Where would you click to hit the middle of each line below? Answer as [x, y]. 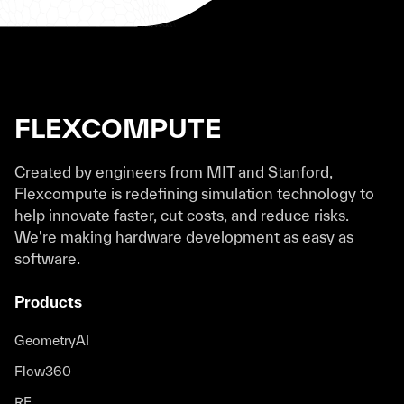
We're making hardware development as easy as [184, 236]
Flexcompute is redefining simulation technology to [194, 193]
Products [48, 301]
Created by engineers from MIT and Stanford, [174, 171]
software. [47, 258]
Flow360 [43, 371]
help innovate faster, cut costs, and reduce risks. [182, 215]
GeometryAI [52, 340]
